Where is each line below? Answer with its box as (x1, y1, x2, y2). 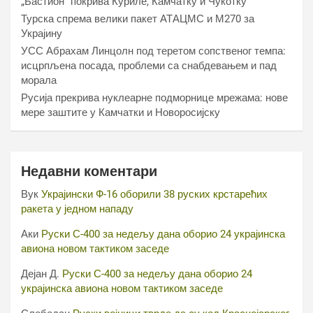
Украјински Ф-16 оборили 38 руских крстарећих (41, 188, 268, 201)
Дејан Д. (21, 268, 59, 280)
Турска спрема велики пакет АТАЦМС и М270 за (21, 13, 254, 25)
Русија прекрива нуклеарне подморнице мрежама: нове (21, 92, 288, 104)
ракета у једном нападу (21, 203, 133, 215)
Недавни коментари (21, 163, 157, 180)
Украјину (21, 27, 62, 40)
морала (21, 74, 57, 87)
